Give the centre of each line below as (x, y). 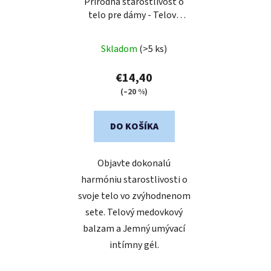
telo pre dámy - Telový (134, 15)
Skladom (120, 49)
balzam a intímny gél (134, 29)
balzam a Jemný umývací (134, 229)
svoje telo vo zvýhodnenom (134, 196)
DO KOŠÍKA (134, 127)
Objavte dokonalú (134, 164)
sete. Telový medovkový (134, 213)
